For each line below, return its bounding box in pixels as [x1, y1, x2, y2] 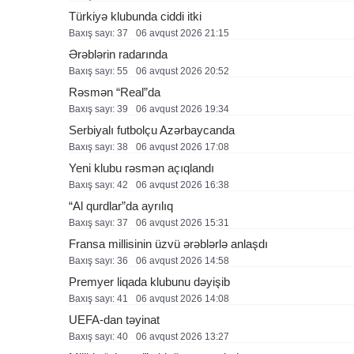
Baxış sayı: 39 [69, 104, 128, 115]
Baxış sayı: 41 [69, 293, 128, 304]
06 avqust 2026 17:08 [136, 141, 229, 153]
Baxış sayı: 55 [69, 66, 128, 77]
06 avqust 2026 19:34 [136, 104, 229, 115]
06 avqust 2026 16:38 [136, 179, 229, 190]
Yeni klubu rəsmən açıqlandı [69, 161, 214, 175]
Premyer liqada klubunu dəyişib [69, 275, 230, 288]
